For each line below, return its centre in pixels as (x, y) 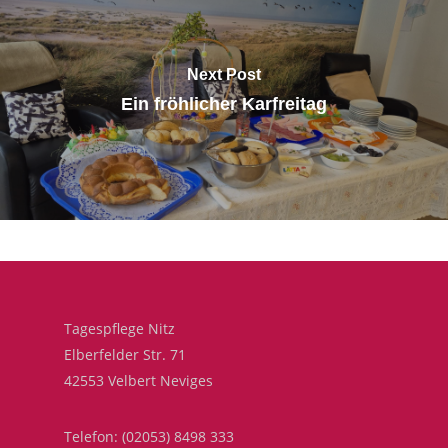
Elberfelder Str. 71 (125, 354)
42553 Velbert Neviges (138, 380)
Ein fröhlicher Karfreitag (224, 103)
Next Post (224, 74)
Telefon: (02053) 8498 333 (149, 436)
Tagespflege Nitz (119, 328)
